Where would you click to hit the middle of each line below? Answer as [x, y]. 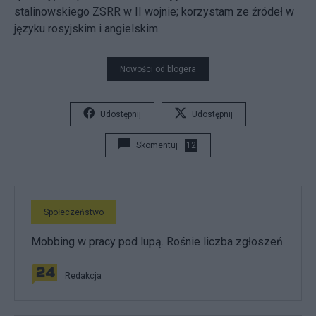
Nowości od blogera [158, 69]
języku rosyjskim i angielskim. [87, 28]
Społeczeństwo [74, 212]
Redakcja [83, 275]
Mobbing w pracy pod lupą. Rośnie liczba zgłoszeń [157, 241]
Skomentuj [157, 145]
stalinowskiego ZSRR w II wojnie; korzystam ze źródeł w [154, 11]
